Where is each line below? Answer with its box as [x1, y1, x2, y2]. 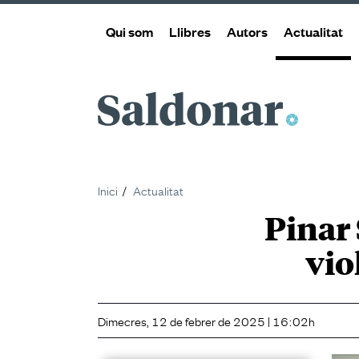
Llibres [169, 22, 211, 41]
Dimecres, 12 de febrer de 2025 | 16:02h [98, 312, 315, 330]
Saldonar [97, 97, 186, 127]
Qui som [106, 22, 153, 41]
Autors [227, 22, 268, 41]
